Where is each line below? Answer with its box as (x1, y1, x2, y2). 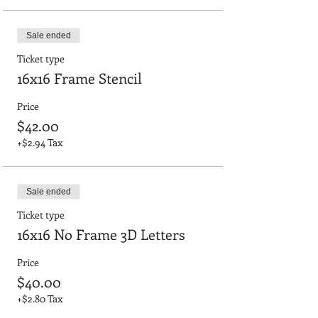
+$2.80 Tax (17, 291, 62, 305)
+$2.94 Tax (17, 135, 62, 149)
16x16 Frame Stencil (17, 67, 142, 87)
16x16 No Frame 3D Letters (17, 224, 185, 243)
